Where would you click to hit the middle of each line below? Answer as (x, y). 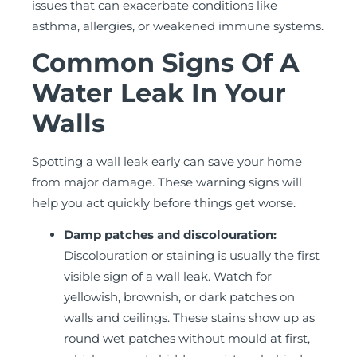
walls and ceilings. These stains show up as (189, 318)
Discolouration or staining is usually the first (192, 256)
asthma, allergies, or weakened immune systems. (178, 25)
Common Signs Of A (166, 62)
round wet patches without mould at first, (187, 339)
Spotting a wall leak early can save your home (167, 161)
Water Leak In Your (159, 92)
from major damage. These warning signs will (167, 182)
